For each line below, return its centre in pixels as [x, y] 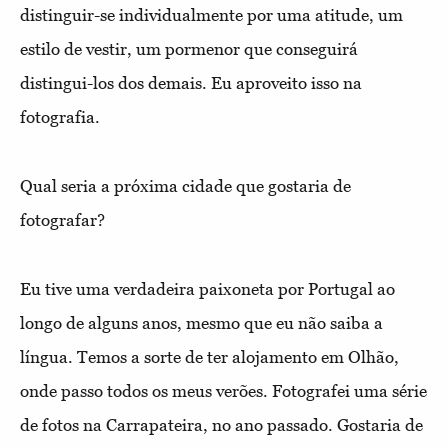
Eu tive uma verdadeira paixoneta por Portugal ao [207, 288]
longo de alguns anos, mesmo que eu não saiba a [201, 322]
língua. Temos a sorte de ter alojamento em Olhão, [209, 356]
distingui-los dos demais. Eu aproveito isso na [191, 82]
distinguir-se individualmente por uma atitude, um [211, 14]
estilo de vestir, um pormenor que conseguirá [189, 48]
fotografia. [60, 116]
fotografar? [62, 219]
